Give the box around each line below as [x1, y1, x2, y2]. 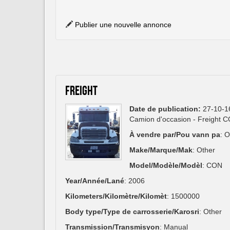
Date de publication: [129, 105, 201, 113]
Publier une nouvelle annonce [75, 21, 171, 29]
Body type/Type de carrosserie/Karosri [65, 207, 199, 216]
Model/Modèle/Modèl [129, 161, 202, 170]
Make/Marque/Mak [129, 146, 193, 155]
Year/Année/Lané [65, 177, 124, 185]
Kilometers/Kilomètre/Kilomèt [65, 192, 167, 201]
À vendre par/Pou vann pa [129, 130, 220, 139]
